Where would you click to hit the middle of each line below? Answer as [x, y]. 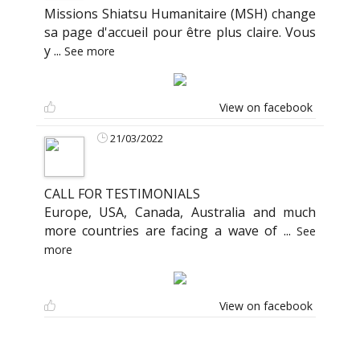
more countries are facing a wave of [164, 231]
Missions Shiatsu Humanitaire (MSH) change [180, 14]
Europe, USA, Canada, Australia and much [180, 213]
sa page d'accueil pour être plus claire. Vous [180, 33]
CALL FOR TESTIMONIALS [122, 194]
